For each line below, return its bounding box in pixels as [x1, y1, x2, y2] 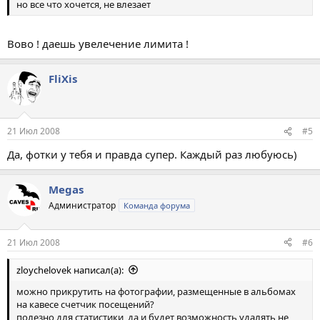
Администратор [49, 199, 116, 212]
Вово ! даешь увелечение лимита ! [7, 36, 189, 51]
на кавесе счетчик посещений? [16, 297, 154, 311]
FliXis [49, 71, 77, 86]
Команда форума [124, 200, 190, 211]
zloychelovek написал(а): [16, 263, 124, 276]
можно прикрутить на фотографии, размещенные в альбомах [16, 284, 296, 298]
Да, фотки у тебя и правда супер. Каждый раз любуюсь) [7, 147, 297, 162]
